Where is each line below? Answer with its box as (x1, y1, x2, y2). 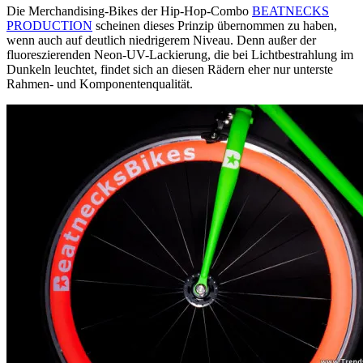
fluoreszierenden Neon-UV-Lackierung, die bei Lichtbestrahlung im (6, 48, 353, 62)
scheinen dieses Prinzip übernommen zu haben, (92, 19, 337, 33)
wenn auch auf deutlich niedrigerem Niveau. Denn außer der (6, 33, 316, 48)
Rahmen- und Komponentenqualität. (6, 77, 193, 92)
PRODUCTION (6, 19, 92, 33)
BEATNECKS (252, 4, 329, 19)
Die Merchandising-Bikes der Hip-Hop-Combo (6, 4, 252, 19)
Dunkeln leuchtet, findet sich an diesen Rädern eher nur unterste (6, 62, 333, 77)
